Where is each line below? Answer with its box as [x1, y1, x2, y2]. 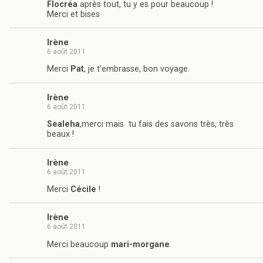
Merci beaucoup [47, 239, 111, 249]
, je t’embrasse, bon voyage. [84, 64, 190, 75]
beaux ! [47, 129, 74, 140]
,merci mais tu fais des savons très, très [80, 119, 234, 130]
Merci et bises [47, 9, 100, 19]
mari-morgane [111, 239, 170, 249]
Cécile [70, 184, 96, 195]
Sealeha [47, 119, 80, 130]
